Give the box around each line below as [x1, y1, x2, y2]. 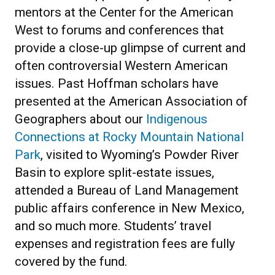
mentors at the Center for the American [15, 4, 233, 20]
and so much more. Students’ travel [15, 218, 211, 233]
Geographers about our [15, 111, 146, 126]
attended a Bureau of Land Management [15, 182, 239, 198]
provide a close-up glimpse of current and [15, 40, 246, 55]
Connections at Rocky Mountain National [15, 129, 244, 144]
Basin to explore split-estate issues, [15, 165, 214, 180]
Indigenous [146, 111, 207, 126]
